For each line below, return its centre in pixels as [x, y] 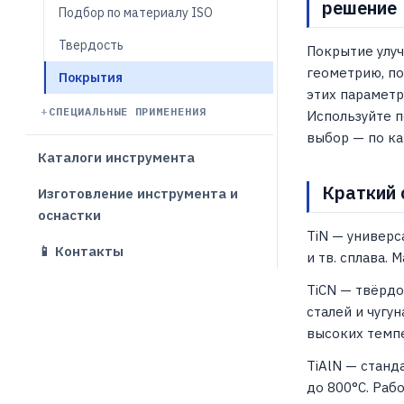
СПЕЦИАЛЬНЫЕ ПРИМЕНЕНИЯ [128, 111]
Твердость [91, 45]
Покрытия [91, 78]
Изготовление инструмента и [138, 193]
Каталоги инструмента [116, 157]
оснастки [69, 215]
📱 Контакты [81, 251]
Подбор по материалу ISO [136, 13]
